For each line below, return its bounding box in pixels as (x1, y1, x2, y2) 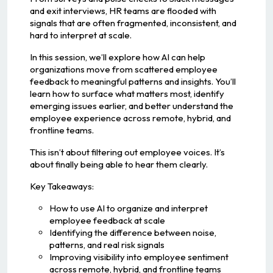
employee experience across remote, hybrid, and (29, 112, 231, 124)
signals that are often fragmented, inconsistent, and (29, 16, 236, 29)
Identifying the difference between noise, (49, 226, 216, 238)
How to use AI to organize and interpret (49, 202, 208, 214)
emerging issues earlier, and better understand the (29, 99, 233, 112)
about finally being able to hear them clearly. (29, 158, 208, 170)
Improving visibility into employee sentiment (49, 250, 229, 263)
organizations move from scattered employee (29, 63, 218, 75)
